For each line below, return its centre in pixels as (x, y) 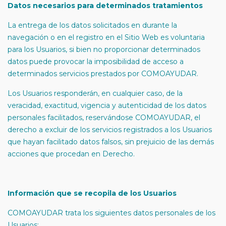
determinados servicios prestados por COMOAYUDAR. (103, 74)
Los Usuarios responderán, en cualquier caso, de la (95, 93)
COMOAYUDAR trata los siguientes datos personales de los (111, 213)
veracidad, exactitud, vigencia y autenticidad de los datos (107, 105)
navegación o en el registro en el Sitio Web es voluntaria (106, 37)
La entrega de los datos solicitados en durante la (92, 25)
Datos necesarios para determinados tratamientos (105, 6)
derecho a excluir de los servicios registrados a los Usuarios (110, 130)
